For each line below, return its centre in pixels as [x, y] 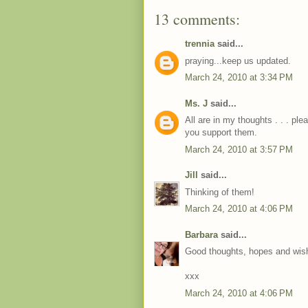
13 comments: [197, 19]
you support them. [221, 132]
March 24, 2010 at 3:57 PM [239, 149]
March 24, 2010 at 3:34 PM [239, 77]
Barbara [201, 234]
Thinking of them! [220, 192]
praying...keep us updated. [238, 60]
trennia [200, 44]
